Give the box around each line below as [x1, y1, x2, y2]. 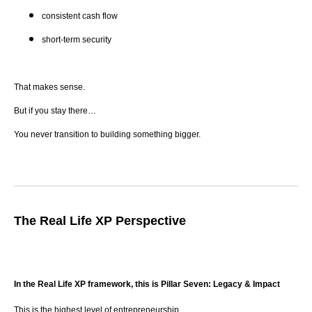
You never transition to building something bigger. [14, 130, 201, 140]
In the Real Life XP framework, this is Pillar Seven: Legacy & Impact [14, 279, 280, 289]
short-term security [42, 35, 111, 45]
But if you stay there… [14, 106, 96, 116]
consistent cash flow [42, 11, 118, 22]
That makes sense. [14, 82, 85, 93]
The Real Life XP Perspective [14, 214, 186, 228]
